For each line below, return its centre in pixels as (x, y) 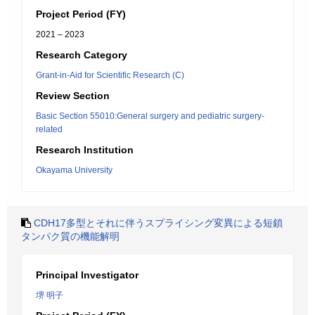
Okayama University (74, 170)
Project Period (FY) (81, 14)
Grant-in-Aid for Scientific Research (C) (110, 75)
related (49, 129)
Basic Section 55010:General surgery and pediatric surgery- (150, 116)
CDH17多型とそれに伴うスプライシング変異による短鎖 (158, 223)
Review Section (73, 96)
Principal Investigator (87, 275)
